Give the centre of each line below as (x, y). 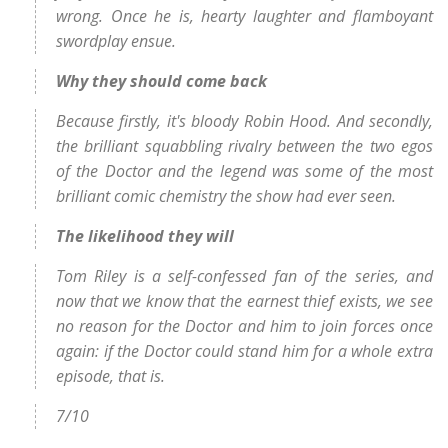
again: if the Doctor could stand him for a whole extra (244, 351)
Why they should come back (161, 81)
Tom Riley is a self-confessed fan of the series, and (244, 276)
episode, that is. (110, 376)
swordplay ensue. (116, 41)
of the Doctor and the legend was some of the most (244, 171)
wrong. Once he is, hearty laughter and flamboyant (244, 16)
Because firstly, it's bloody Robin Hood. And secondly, (244, 121)
